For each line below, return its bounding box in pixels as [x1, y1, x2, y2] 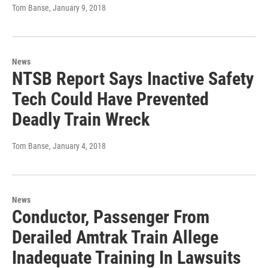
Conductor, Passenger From [12, 206, 209, 228]
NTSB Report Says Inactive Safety [12, 68, 254, 90]
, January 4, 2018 [49, 141, 106, 151]
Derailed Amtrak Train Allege [12, 227, 218, 248]
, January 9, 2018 [49, 3, 106, 13]
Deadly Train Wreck [12, 109, 150, 130]
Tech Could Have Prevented [12, 89, 209, 110]
